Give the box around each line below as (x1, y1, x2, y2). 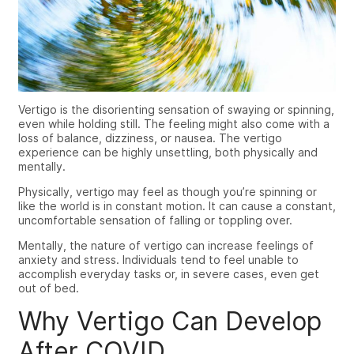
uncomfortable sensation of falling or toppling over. (18, 213, 296, 227)
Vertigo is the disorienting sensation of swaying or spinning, (18, 102, 334, 116)
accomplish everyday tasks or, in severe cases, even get (18, 266, 319, 281)
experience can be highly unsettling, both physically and (18, 145, 318, 159)
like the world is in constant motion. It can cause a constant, (18, 198, 336, 213)
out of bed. (18, 281, 79, 295)
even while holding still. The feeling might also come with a (18, 116, 330, 130)
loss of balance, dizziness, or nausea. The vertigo (18, 130, 282, 145)
